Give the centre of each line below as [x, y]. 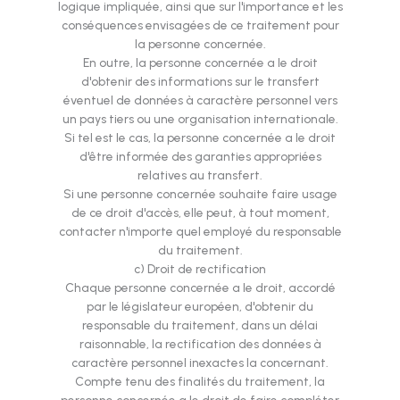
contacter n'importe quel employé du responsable [200, 232]
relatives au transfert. [200, 175]
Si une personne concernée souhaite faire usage [200, 194]
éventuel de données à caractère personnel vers [200, 100]
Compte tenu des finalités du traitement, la [200, 382]
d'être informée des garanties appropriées [200, 157]
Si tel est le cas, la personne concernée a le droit [200, 138]
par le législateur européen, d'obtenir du [200, 307]
